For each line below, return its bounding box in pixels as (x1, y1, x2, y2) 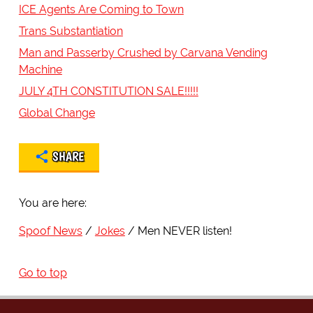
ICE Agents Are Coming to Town (18, 2, 184, 16)
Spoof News (18, 224, 82, 238)
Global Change (18, 105, 95, 119)
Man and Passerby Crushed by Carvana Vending (18, 45, 268, 59)
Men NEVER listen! (137, 224, 232, 238)
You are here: (18, 196, 87, 210)
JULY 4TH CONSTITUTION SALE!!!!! (18, 84, 198, 98)
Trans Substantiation (18, 24, 123, 38)
